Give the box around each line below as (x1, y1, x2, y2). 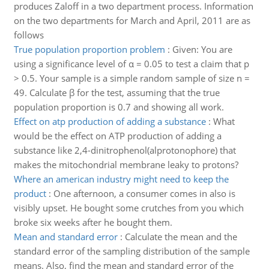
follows (13, 29, 44, 41)
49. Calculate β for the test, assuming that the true (13, 86, 220, 98)
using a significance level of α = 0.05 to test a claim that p (13, 58, 249, 70)
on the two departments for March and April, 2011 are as (13, 14, 250, 26)
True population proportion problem (13, 43, 165, 55)
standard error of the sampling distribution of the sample (13, 245, 250, 257)
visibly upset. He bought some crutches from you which (13, 202, 244, 214)
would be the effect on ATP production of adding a (13, 130, 222, 142)
